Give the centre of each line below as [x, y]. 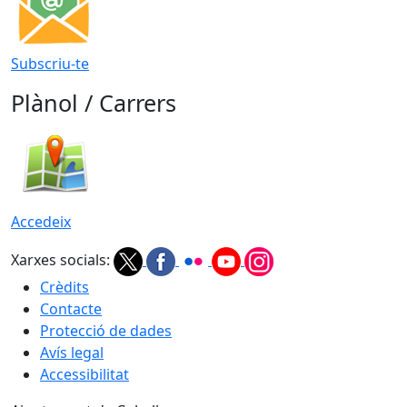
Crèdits [65, 287]
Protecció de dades [106, 330]
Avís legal [72, 352]
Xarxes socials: [60, 260]
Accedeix [41, 221]
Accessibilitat [84, 374]
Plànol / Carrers [94, 102]
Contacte [71, 308]
